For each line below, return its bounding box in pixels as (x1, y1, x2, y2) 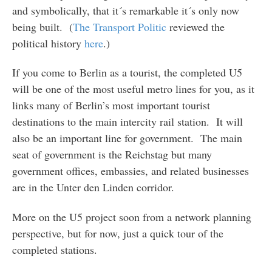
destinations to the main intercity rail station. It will (12, 114, 243, 129)
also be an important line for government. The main (12, 131, 242, 146)
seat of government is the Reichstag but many (12, 147, 212, 162)
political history (12, 35, 84, 50)
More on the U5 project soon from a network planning (12, 209, 251, 224)
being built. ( (12, 19, 73, 34)
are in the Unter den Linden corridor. (12, 180, 174, 195)
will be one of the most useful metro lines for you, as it (12, 81, 254, 97)
